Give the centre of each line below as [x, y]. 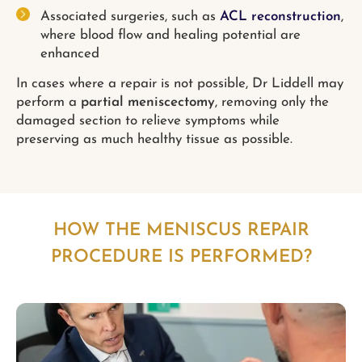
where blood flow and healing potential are [170, 35]
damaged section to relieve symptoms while [148, 121]
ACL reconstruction [280, 16]
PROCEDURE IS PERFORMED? [181, 257]
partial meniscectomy [148, 103]
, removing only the [272, 103]
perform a [48, 103]
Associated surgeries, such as [130, 16]
